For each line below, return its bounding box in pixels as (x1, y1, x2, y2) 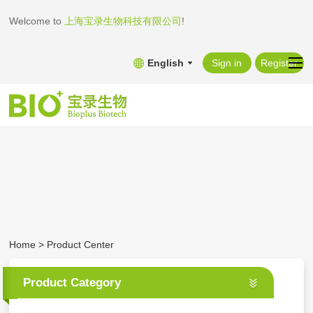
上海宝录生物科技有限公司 (61, 15, 182, 27)
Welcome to (9, 15, 62, 27)
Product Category (23, 276, 122, 290)
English (147, 57, 184, 68)
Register (261, 57, 298, 68)
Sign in (212, 57, 242, 68)
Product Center (47, 239, 115, 251)
